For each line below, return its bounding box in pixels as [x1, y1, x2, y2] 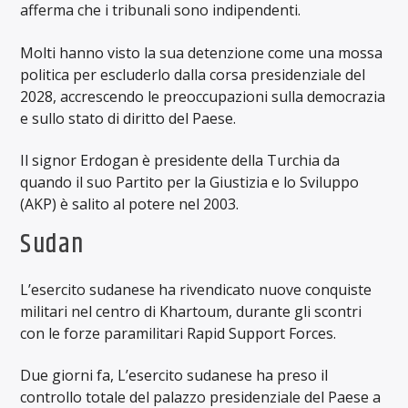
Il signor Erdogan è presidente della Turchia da [20, 150, 341, 171]
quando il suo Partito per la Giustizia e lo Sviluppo [20, 172, 360, 193]
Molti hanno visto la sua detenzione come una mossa [20, 42, 383, 63]
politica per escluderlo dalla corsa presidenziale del [20, 64, 366, 85]
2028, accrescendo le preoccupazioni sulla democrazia [20, 86, 386, 107]
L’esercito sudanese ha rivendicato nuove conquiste [20, 279, 372, 300]
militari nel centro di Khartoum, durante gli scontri [20, 301, 362, 321]
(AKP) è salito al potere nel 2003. [20, 194, 240, 215]
